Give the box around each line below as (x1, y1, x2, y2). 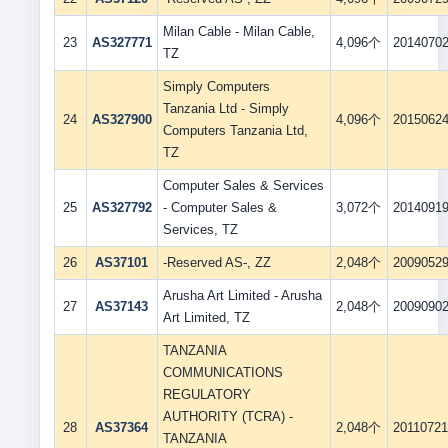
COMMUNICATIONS (162, 365, 283, 380)
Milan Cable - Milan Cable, (162, 24, 315, 39)
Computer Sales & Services (162, 178, 324, 193)
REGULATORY (162, 387, 251, 402)
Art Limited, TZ (162, 310, 250, 325)
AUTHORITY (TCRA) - (162, 409, 293, 424)
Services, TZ (162, 222, 238, 237)
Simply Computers (162, 79, 270, 94)
